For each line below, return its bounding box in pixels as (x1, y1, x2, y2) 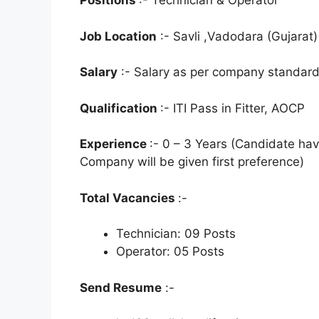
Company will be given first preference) (80, 155, 304, 169)
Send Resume (80, 280, 162, 295)
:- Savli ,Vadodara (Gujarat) (157, 28, 318, 43)
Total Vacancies (80, 190, 178, 205)
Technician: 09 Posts (116, 226, 236, 241)
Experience (80, 137, 150, 152)
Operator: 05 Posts (116, 244, 224, 259)
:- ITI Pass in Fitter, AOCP (160, 100, 305, 115)
